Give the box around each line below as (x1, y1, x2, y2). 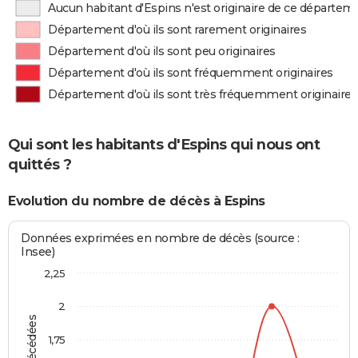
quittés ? (8, 155, 72, 173)
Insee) (21, 244, 55, 259)
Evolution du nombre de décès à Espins (8, 193, 265, 209)
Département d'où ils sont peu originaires (48, 44, 276, 58)
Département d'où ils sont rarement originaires (48, 22, 307, 37)
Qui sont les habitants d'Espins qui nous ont (8, 135, 320, 153)
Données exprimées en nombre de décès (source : (21, 230, 300, 245)
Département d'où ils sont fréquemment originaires (48, 66, 333, 80)
